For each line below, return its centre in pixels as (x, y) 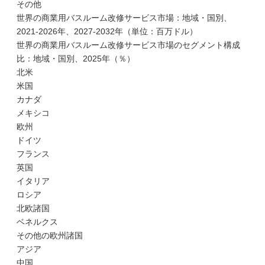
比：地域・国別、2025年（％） (76, 59)
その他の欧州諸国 (50, 235)
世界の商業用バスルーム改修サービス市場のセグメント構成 (128, 45)
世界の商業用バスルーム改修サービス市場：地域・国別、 (124, 18)
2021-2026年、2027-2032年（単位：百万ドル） (107, 31)
